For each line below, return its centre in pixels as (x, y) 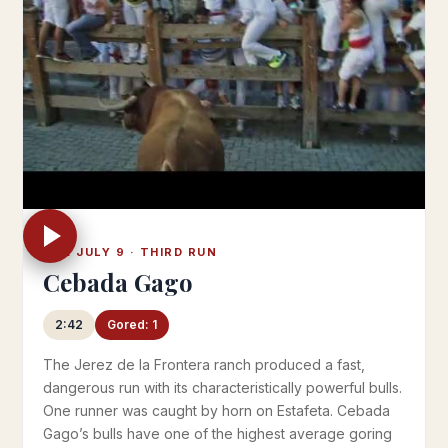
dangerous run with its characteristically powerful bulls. (222, 387)
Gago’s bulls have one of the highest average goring (217, 433)
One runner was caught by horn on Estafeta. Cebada (216, 410)
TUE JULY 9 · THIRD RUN (130, 251)
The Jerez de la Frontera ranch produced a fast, (204, 364)
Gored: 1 (132, 324)
